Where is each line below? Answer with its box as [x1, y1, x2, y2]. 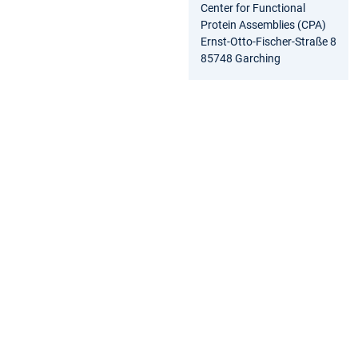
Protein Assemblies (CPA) [201, 18, 326, 31]
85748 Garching [201, 51, 280, 65]
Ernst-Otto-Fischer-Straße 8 [201, 34, 336, 48]
